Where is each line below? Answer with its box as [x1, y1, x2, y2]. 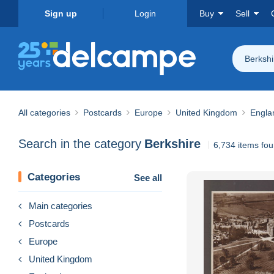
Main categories [29, 200, 92, 211]
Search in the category [18, 137, 141, 151]
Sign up [44, 9, 77, 18]
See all [134, 172, 162, 183]
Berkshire [144, 137, 201, 151]
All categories [18, 107, 70, 117]
